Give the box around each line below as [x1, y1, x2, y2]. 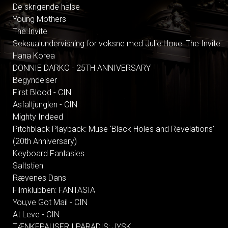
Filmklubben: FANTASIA [13, 185, 95, 195]
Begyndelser [13, 75, 57, 85]
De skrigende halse [13, 2, 80, 12]
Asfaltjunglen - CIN [13, 99, 77, 109]
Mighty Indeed [13, 111, 63, 122]
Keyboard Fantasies [13, 148, 84, 158]
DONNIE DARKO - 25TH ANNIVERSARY [13, 63, 151, 73]
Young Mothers [13, 14, 66, 24]
